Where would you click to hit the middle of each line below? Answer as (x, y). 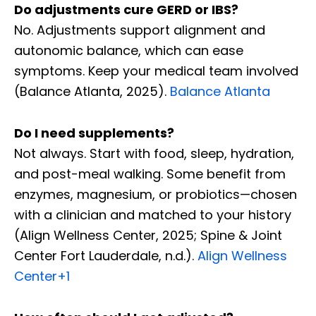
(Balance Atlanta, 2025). (92, 91)
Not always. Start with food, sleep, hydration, (154, 153)
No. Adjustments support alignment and (140, 30)
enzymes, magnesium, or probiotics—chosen (156, 194)
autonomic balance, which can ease (129, 50)
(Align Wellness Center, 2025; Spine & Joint (148, 235)
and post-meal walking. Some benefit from (150, 174)
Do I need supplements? (94, 133)
